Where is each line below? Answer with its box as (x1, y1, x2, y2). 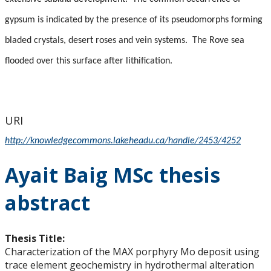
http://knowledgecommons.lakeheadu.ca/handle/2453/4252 (5, 136, 241, 146)
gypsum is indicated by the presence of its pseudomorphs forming (5, 15, 263, 25)
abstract (5, 189, 90, 217)
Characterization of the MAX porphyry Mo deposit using (5, 245, 260, 259)
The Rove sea (192, 36, 244, 46)
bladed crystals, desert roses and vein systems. (5, 36, 188, 46)
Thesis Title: (5, 232, 67, 246)
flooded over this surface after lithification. (5, 56, 172, 67)
